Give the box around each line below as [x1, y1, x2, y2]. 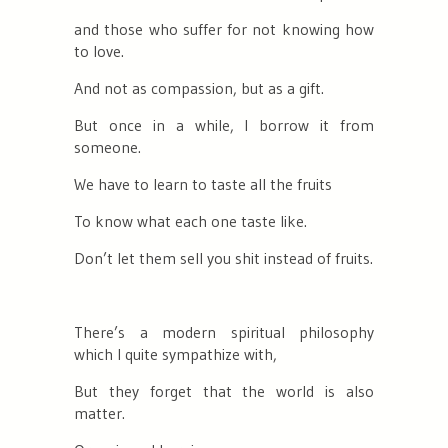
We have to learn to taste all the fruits [74, 173, 332, 194]
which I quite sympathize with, [74, 343, 277, 364]
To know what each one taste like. [74, 210, 307, 231]
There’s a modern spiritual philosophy [74, 321, 374, 342]
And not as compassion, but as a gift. [74, 77, 324, 98]
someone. [74, 136, 141, 157]
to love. [74, 40, 124, 61]
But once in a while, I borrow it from [74, 114, 374, 135]
